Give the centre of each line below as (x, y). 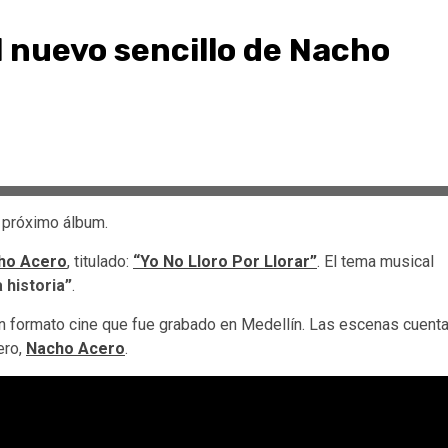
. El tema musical (375, 261)
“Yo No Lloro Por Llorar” (225, 261)
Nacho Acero (75, 348)
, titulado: (100, 261)
